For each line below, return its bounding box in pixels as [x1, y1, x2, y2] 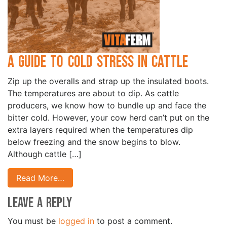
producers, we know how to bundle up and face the [8, 100, 206, 110]
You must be [8, 216, 58, 226]
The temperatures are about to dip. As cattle [8, 88, 179, 98]
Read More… [16, 173, 64, 183]
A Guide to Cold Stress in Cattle [8, 52, 193, 72]
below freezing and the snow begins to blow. [8, 137, 185, 147]
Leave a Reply [8, 195, 72, 211]
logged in [58, 216, 94, 226]
